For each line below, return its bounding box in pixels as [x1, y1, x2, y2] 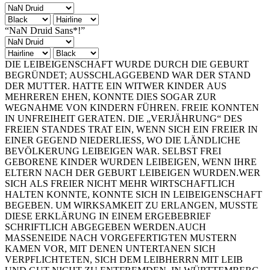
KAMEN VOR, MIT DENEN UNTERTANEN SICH [5, 243, 216, 254]
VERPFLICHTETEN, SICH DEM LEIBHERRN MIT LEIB [5, 254, 243, 265]
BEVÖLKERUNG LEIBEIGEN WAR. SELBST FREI [5, 145, 221, 156]
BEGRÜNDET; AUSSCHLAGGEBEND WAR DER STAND [5, 69, 251, 80]
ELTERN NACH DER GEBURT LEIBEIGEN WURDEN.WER [5, 167, 260, 178]
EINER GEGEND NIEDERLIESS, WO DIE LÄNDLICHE [5, 134, 240, 145]
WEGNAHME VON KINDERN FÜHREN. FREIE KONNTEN [5, 102, 259, 113]
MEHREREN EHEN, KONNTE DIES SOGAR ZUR [5, 91, 216, 102]
